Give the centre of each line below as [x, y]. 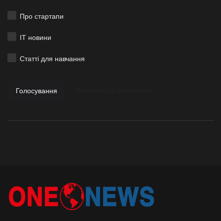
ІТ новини [36, 37]
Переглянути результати [113, 90]
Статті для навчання [53, 58]
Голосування [37, 91]
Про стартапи [42, 16]
